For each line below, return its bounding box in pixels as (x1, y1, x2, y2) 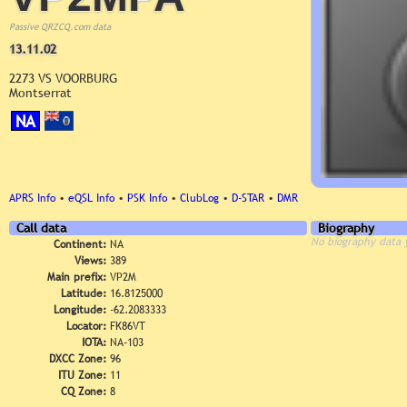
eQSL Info (68, 190, 114, 206)
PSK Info (127, 190, 167, 206)
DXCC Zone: (49, 351, 106, 367)
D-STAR (232, 190, 264, 206)
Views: (74, 253, 106, 269)
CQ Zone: (61, 383, 106, 400)
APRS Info (9, 190, 55, 206)
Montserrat (9, 84, 72, 101)
